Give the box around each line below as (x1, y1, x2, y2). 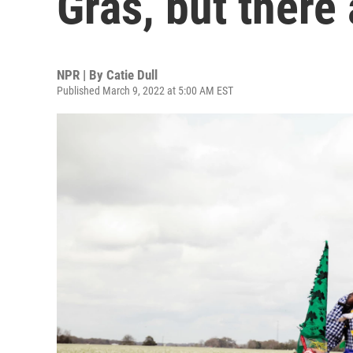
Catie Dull (106, 67, 158, 83)
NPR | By (57, 67, 106, 83)
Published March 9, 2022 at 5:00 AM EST (57, 84, 233, 97)
